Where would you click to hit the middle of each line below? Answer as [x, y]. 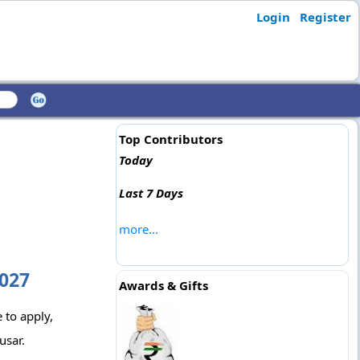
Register [325, 17]
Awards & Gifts [163, 285]
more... [138, 229]
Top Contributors [170, 139]
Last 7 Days [151, 193]
